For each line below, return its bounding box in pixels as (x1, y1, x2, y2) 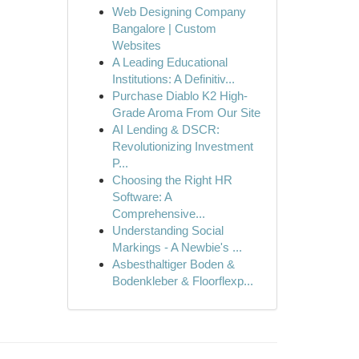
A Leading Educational (111, 55, 228, 69)
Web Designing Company (111, 5, 246, 18)
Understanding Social (111, 224, 224, 237)
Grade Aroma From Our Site (111, 106, 260, 119)
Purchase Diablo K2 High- (111, 89, 248, 103)
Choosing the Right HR (111, 173, 232, 187)
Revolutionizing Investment (111, 139, 253, 153)
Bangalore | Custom (111, 22, 216, 35)
